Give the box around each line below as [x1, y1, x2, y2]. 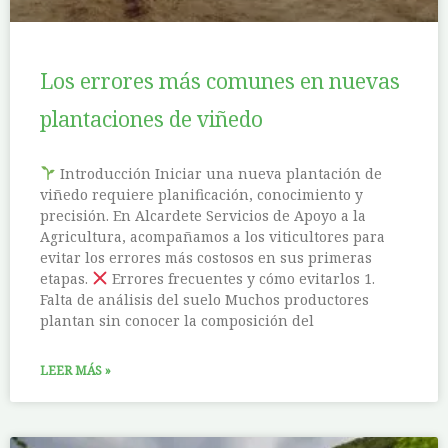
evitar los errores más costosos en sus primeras [40, 248, 372, 268]
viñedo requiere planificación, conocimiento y [40, 185, 363, 205]
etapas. [40, 269, 92, 289]
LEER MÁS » [40, 362, 111, 380]
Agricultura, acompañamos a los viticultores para [40, 227, 385, 247]
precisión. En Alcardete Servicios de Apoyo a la [40, 206, 366, 226]
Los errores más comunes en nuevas [40, 67, 400, 96]
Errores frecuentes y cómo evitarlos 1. [107, 269, 375, 289]
